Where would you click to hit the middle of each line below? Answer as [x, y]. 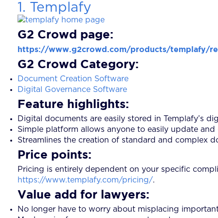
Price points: [54, 154]
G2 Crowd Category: [78, 64]
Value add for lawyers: [83, 194]
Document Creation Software [73, 79]
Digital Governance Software [72, 89]
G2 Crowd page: [65, 34]
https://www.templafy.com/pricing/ [85, 180]
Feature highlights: [73, 103]
